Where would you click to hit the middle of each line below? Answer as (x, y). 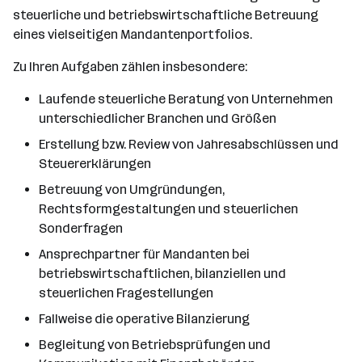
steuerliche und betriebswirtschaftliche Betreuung (166, 15)
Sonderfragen (81, 228)
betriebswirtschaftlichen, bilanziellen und (162, 274)
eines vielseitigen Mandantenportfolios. (133, 34)
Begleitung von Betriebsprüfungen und (155, 345)
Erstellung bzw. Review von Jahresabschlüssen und (189, 144)
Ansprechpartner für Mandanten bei (144, 254)
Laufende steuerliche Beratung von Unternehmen (186, 99)
